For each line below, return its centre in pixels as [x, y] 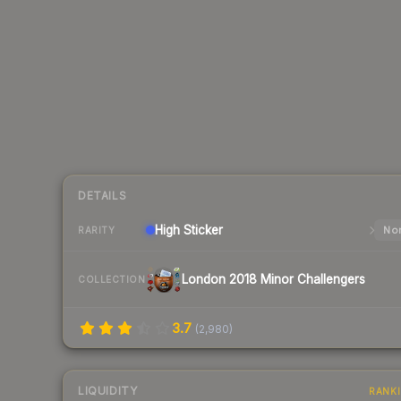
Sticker [201, 230]
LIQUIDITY [108, 391]
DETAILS [102, 196]
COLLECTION [111, 279]
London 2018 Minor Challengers [273, 280]
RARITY [96, 230]
